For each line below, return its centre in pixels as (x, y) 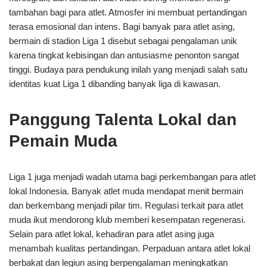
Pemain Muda (63, 141)
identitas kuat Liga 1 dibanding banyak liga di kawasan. (115, 84)
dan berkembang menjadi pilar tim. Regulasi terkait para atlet (126, 205)
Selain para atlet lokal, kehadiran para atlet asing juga (111, 234)
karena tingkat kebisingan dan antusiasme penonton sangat (124, 55)
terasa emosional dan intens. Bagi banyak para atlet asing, (122, 27)
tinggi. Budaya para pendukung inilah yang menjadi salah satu (128, 69)
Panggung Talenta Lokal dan (123, 119)
